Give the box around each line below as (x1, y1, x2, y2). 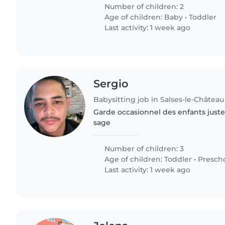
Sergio (93, 77, 129, 90)
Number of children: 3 (102, 144, 184, 153)
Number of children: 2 (102, 2, 184, 11)
